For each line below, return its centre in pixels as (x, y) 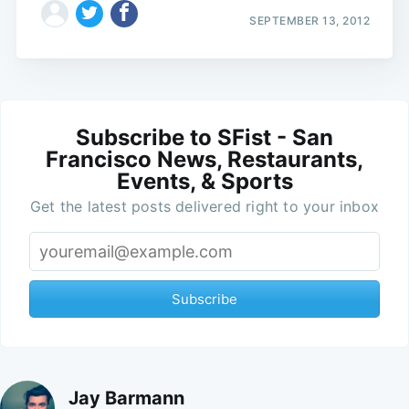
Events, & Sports (204, 182)
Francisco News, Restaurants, (204, 160)
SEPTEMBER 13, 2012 (310, 21)
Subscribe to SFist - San (204, 138)
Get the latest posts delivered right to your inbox (204, 207)
